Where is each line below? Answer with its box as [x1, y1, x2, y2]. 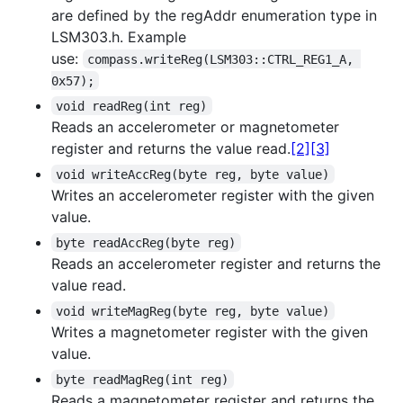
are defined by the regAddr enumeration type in [51, 5, 377, 24]
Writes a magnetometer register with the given [51, 322, 368, 341]
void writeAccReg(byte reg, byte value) [56, 166, 330, 182]
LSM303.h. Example [51, 27, 186, 46]
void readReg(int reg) [56, 98, 208, 113]
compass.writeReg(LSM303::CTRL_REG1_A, [87, 51, 362, 67]
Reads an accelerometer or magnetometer [51, 117, 339, 136]
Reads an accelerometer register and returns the [51, 254, 381, 273]
